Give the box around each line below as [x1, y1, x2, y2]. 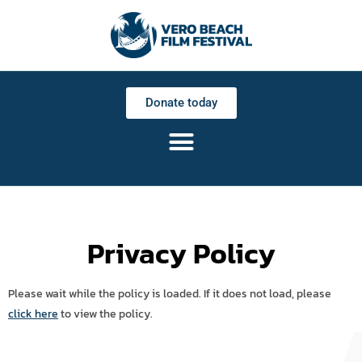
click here [8, 305, 58, 323]
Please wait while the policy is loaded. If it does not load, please [8, 285, 331, 303]
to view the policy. [58, 305, 153, 323]
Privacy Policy [86, 232, 276, 276]
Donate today [145, 95, 217, 110]
